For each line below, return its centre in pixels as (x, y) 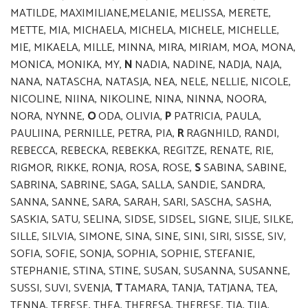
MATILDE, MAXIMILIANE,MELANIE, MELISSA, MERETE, (141, 14)
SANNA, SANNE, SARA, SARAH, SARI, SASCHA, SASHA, (141, 203)
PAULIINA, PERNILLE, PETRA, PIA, (94, 134)
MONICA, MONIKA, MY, (67, 65)
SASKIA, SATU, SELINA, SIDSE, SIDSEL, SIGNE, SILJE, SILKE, (152, 220)
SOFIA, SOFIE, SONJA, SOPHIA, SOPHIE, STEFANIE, (133, 254)
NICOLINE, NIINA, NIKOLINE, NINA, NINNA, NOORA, (139, 100)
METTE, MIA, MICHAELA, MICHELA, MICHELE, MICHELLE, (145, 31)
